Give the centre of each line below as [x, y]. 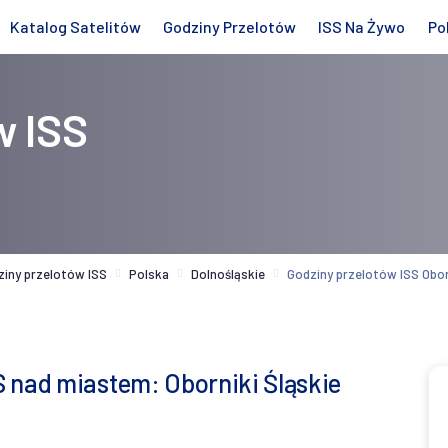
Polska [149, 273]
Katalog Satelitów [75, 27]
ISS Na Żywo [362, 27]
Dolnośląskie [228, 273]
